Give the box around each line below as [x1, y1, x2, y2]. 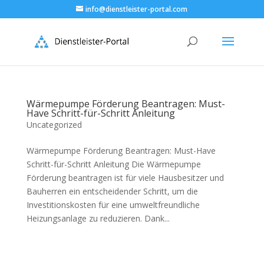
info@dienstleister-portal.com [85, 4, 188, 14]
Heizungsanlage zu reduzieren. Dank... [26, 213, 170, 224]
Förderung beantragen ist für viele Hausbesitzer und [26, 172, 224, 183]
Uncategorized [26, 119, 82, 130]
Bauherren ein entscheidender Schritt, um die [26, 186, 198, 197]
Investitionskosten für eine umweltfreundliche [26, 199, 200, 210]
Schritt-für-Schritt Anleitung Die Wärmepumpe [26, 159, 201, 170]
